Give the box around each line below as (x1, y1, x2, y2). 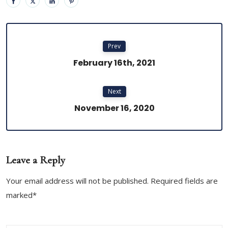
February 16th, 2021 (73, 57, 155, 69)
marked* (6, 190, 37, 201)
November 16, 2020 (74, 102, 155, 115)
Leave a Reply (6, 154, 65, 167)
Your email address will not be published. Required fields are (6, 176, 218, 186)
